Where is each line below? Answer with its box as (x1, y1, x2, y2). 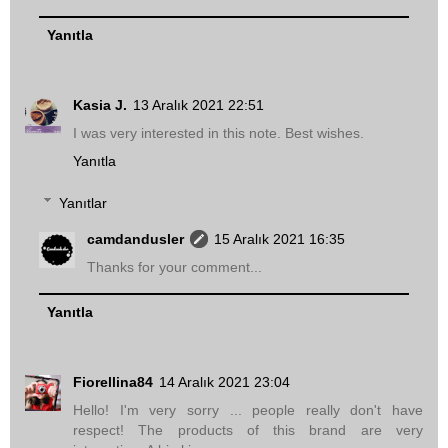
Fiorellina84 (73, 373, 153, 390)
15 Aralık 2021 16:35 (214, 230, 346, 247)
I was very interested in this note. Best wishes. (73, 125, 364, 142)
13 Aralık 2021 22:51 (133, 97, 264, 114)
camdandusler (87, 230, 185, 247)
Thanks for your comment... (87, 258, 263, 275)
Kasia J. (73, 97, 127, 114)
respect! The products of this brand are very (73, 421, 423, 438)
